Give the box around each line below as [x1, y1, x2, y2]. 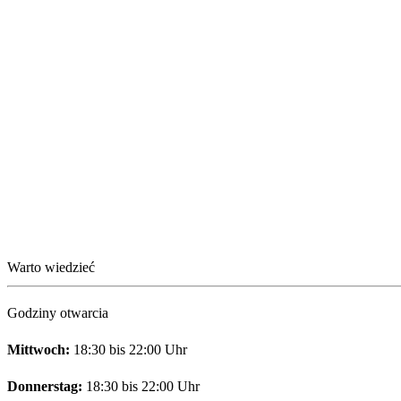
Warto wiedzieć [7, 259, 95, 275]
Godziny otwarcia [7, 304, 108, 320]
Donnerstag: [7, 378, 82, 394]
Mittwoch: [7, 341, 70, 357]
